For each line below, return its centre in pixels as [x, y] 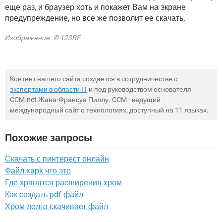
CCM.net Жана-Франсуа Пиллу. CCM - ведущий [85, 100]
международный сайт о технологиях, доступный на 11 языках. [109, 110]
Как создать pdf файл [44, 194]
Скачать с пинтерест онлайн [57, 159]
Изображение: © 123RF [43, 38]
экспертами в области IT [49, 89]
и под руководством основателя [139, 89]
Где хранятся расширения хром [63, 183]
